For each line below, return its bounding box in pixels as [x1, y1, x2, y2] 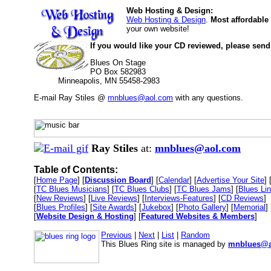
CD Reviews [221, 194, 264, 203]
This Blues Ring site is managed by [101, 240, 228, 249]
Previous [101, 230, 132, 240]
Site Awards [93, 203, 134, 212]
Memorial [233, 203, 266, 212]
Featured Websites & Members [141, 212, 255, 221]
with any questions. [173, 93, 243, 102]
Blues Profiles [36, 203, 85, 212]
